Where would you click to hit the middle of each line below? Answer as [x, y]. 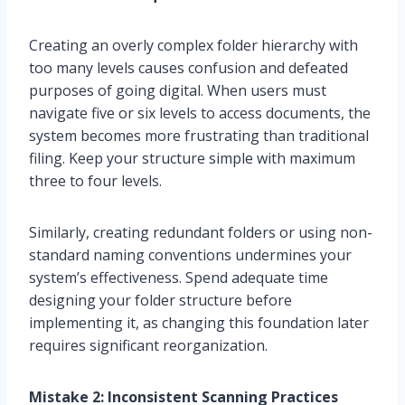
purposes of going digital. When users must [178, 91]
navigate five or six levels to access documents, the [200, 113]
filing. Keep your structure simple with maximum [192, 159]
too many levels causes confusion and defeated [188, 68]
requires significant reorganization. [148, 346]
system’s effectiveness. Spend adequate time [179, 278]
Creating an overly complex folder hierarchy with [193, 46]
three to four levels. [95, 181]
